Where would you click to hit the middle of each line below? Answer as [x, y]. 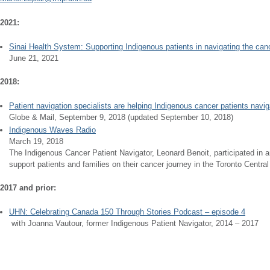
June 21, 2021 [34, 58]
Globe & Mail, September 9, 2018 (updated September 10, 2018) [121, 117]
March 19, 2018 [36, 141]
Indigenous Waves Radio [52, 130]
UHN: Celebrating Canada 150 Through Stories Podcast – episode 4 [127, 212]
